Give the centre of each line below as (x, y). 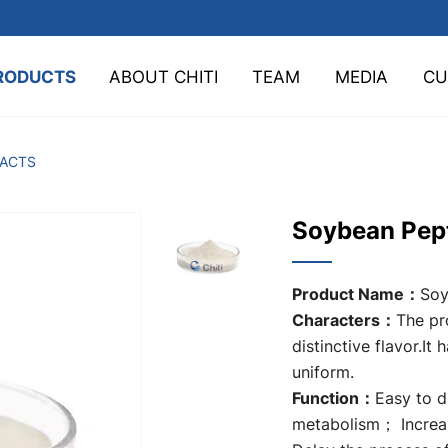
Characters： (343, 319)
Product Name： (355, 293)
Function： (333, 397)
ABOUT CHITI (163, 76)
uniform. (322, 372)
